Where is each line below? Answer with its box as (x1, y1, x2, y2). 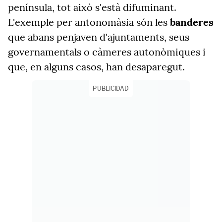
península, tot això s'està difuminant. (8, 1, 176, 13)
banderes (170, 16, 214, 28)
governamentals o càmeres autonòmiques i (8, 46, 206, 58)
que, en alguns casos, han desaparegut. (8, 60, 185, 73)
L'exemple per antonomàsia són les (8, 16, 170, 28)
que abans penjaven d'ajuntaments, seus (8, 31, 189, 43)
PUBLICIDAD (93, 85, 129, 92)
